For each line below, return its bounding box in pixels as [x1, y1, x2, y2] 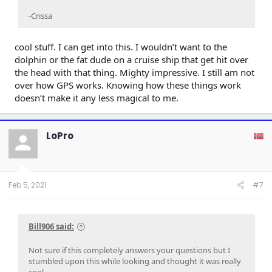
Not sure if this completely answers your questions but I [29, 245, 230, 256]
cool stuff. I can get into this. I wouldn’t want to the [15, 41, 227, 53]
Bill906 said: [29, 221, 74, 233]
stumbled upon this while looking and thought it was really [29, 256, 241, 267]
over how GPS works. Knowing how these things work [15, 79, 241, 92]
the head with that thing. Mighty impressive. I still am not [15, 66, 254, 79]
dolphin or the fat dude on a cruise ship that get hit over [15, 53, 248, 66]
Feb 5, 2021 [8, 180, 47, 191]
